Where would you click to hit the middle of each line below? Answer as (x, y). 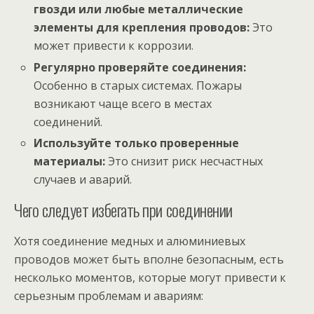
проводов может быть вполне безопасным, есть (149, 259)
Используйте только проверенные (137, 143)
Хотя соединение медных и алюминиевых (130, 241)
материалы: (70, 161)
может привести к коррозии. (114, 46)
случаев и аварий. (83, 179)
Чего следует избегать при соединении (123, 209)
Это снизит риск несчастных (184, 161)
